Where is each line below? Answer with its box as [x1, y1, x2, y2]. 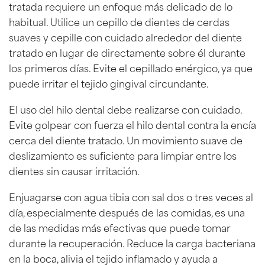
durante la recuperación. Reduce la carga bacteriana [9, 235, 256, 250]
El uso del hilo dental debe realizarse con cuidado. [9, 101, 242, 116]
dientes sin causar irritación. [9, 163, 140, 177]
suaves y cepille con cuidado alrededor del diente [9, 29, 242, 44]
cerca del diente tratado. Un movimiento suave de [9, 132, 243, 147]
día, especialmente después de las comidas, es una [9, 204, 245, 219]
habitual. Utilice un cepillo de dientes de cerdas [9, 14, 230, 28]
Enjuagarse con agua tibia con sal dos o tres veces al [9, 189, 253, 203]
